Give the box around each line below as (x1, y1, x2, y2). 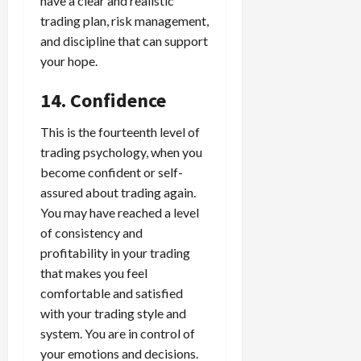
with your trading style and (40, 305, 186, 321)
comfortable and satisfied (40, 284, 183, 301)
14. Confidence (40, 87, 166, 113)
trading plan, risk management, (40, 12, 209, 28)
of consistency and (40, 224, 143, 240)
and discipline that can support (40, 32, 208, 48)
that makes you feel (40, 264, 147, 280)
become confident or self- (40, 164, 183, 180)
